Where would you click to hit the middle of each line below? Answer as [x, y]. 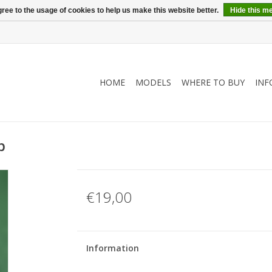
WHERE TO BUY [213, 82]
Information [112, 248]
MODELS [153, 82]
